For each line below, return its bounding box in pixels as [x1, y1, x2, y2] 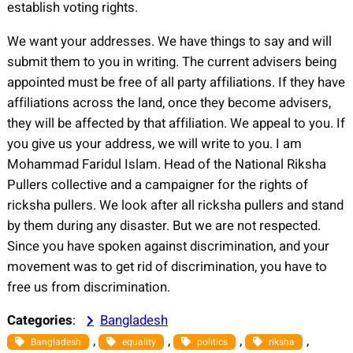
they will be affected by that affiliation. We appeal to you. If [6, 113, 345, 133]
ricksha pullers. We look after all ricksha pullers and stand [6, 195, 344, 215]
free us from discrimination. [6, 277, 170, 297]
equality [121, 335, 156, 350]
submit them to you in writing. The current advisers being [6, 51, 336, 72]
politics [196, 335, 228, 350]
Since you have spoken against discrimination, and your [6, 236, 329, 256]
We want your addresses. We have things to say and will [6, 31, 332, 51]
